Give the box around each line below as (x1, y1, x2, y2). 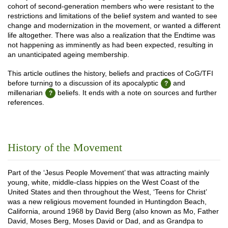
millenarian (8, 89, 43, 97)
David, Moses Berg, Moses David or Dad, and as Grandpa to (8, 217, 203, 225)
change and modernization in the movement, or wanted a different (8, 21, 220, 30)
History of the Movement (8, 141, 122, 154)
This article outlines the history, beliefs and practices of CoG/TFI (8, 69, 213, 77)
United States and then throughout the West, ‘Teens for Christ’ (8, 188, 207, 196)
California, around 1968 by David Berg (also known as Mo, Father (8, 207, 219, 215)
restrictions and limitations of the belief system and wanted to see (8, 12, 217, 20)
